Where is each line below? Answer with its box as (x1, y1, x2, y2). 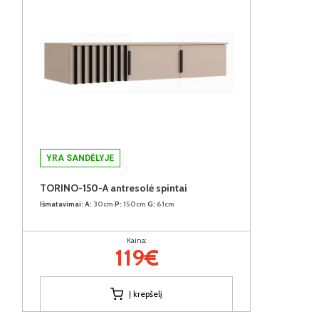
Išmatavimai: (40, 199, 83, 209)
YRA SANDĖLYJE (46, 152, 114, 163)
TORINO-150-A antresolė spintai (40, 181, 187, 194)
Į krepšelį (129, 288, 162, 299)
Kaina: (127, 235, 146, 245)
